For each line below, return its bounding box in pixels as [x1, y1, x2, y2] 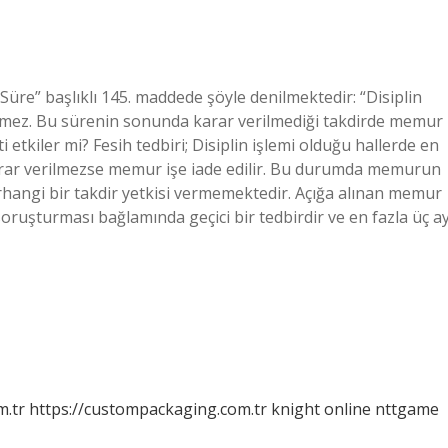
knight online [271, 398, 371, 420]
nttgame [375, 398, 439, 420]
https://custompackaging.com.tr [29, 398, 267, 420]
